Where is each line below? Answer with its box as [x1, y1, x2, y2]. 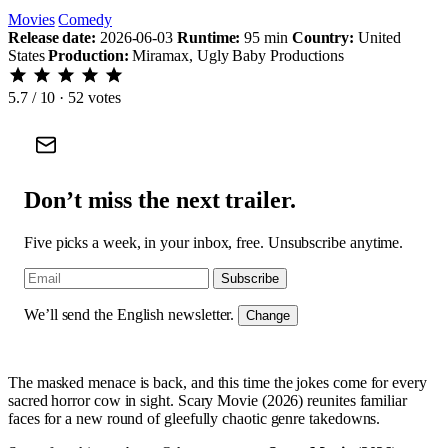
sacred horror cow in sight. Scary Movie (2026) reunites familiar [8, 391, 407, 409]
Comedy [58, 10, 112, 28]
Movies [8, 10, 55, 28]
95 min [240, 28, 288, 46]
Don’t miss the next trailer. [24, 186, 296, 213]
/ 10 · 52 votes [31, 88, 121, 106]
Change [246, 307, 291, 323]
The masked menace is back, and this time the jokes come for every [8, 373, 427, 391]
